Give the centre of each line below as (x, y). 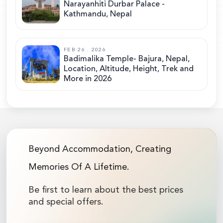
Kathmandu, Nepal (98, 14)
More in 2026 (88, 79)
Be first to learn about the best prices (106, 190)
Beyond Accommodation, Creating (100, 149)
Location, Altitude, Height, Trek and (129, 69)
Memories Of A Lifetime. (79, 167)
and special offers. (66, 202)
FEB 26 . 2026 (85, 50)
